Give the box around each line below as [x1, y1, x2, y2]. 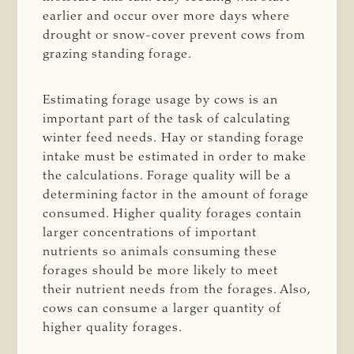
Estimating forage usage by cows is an [43, 93, 279, 107]
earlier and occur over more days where [43, 9, 291, 23]
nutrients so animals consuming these [43, 245, 278, 258]
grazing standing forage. [43, 47, 197, 61]
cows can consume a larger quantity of [43, 302, 282, 315]
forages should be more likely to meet [43, 264, 279, 277]
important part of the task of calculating [43, 112, 291, 126]
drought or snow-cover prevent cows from [43, 28, 307, 42]
